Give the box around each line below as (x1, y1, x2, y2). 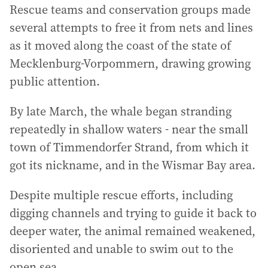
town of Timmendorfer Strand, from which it (10, 139, 249, 156)
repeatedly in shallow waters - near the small (10, 121, 248, 138)
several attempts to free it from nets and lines (10, 19, 253, 36)
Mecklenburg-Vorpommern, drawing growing (10, 55, 251, 72)
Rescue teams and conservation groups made (10, 1, 251, 18)
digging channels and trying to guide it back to (10, 205, 257, 221)
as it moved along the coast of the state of (10, 37, 231, 54)
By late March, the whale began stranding (10, 103, 232, 120)
